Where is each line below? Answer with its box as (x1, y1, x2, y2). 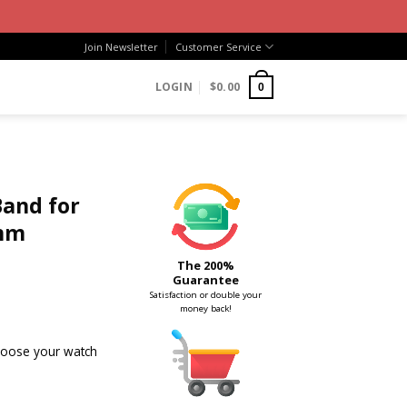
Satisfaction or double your (149, 289, 262, 302)
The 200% (177, 257, 233, 274)
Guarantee (172, 272, 239, 289)
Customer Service (174, 39, 262, 54)
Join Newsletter (84, 39, 158, 54)
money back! (179, 303, 232, 315)
